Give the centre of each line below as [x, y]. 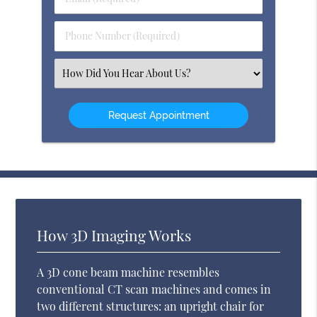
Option [81, 103]
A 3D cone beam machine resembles [128, 272]
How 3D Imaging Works [114, 235]
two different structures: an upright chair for [151, 306]
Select [79, 73]
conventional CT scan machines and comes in [154, 289]
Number [84, 50]
